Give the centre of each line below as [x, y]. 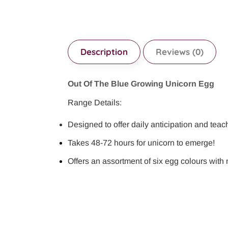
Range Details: [95, 102]
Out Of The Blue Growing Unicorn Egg [141, 84]
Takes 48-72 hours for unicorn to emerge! [141, 142]
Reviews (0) [180, 52]
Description [104, 52]
